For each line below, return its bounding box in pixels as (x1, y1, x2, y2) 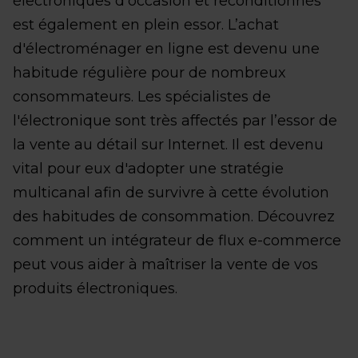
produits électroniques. (13, 280, 177, 297)
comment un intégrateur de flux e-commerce (13, 232, 341, 249)
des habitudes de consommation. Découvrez (13, 208, 335, 225)
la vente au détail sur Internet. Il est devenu (13, 136, 324, 153)
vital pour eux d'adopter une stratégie (13, 160, 284, 177)
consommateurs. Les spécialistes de (13, 88, 271, 105)
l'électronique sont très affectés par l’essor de (13, 112, 337, 129)
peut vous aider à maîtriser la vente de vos (13, 256, 318, 273)
